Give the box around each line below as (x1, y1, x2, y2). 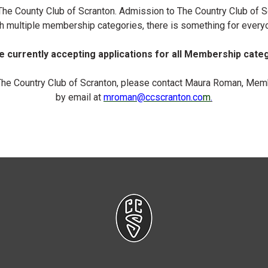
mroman (103, 92, 137, 103)
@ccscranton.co (137, 92, 203, 103)
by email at (56, 92, 103, 103)
